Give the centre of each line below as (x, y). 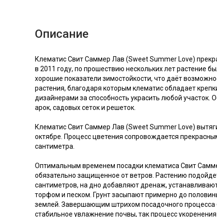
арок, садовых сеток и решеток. (85, 108)
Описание (62, 34)
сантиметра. (55, 147)
